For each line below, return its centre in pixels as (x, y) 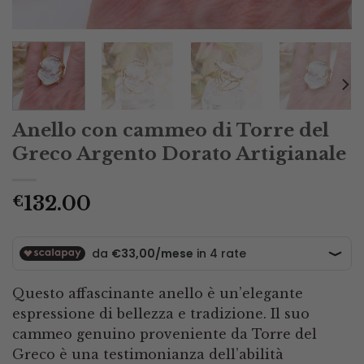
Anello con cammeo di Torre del (171, 130)
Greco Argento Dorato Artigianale (179, 153)
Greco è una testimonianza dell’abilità (148, 354)
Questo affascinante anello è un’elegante (158, 293)
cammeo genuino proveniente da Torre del (165, 334)
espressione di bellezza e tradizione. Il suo (161, 313)
